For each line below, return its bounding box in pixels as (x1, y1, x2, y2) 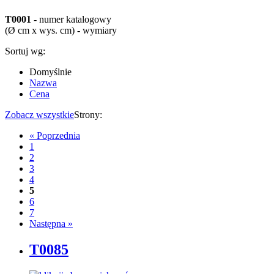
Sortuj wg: (5, 46, 45, 57)
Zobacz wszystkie (5, 109, 74, 120)
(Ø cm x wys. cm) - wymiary (5, 25, 117, 36)
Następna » (29, 218, 73, 229)
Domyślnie (29, 67, 72, 78)
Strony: (74, 109, 102, 120)
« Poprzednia (29, 130, 80, 141)
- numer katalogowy (31, 14, 111, 25)
